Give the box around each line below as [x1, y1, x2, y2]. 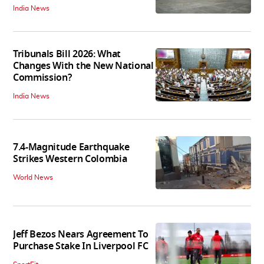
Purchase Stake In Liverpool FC [13, 239, 148, 253]
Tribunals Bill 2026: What [13, 47, 121, 61]
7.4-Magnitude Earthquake [13, 140, 130, 155]
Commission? [13, 70, 72, 85]
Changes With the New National [13, 58, 154, 73]
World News [13, 174, 53, 181]
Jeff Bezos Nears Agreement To [13, 227, 148, 242]
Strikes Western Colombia [13, 152, 127, 167]
